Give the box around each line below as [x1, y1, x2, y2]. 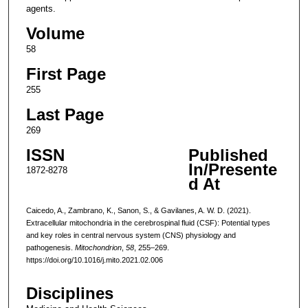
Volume [25, 23, 85, 43]
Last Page [25, 104, 104, 124]
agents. [25, 3, 56, 14]
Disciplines [25, 284, 113, 303]
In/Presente [188, 159, 277, 179]
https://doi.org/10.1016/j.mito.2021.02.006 [25, 255, 163, 264]
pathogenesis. [25, 243, 75, 252]
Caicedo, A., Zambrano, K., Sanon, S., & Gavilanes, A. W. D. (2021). [25, 206, 251, 214]
